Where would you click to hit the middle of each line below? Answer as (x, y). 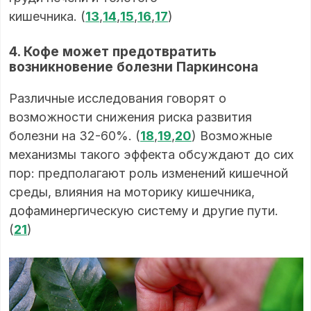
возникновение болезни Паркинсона (134, 67)
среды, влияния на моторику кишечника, (132, 192)
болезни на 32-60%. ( (75, 136)
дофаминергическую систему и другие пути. (144, 211)
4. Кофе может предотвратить (113, 52)
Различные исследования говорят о (118, 99)
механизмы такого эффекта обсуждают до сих (151, 155)
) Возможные (232, 136)
